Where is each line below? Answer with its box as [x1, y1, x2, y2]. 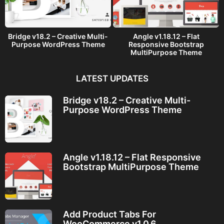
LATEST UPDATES [75, 73, 148, 83]
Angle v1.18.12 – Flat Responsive [62, 151, 201, 162]
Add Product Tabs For [62, 209, 156, 220]
